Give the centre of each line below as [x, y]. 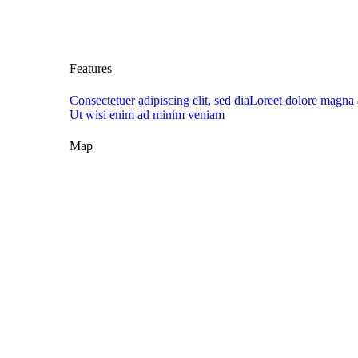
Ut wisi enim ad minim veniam [147, 114]
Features [91, 69]
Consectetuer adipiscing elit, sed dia [159, 100]
